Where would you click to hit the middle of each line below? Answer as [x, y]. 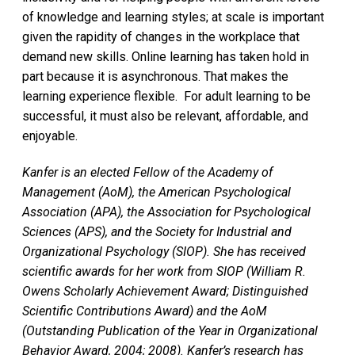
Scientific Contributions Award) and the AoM [145, 311]
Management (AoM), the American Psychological [157, 192]
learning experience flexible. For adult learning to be [166, 96]
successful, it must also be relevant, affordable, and [165, 116]
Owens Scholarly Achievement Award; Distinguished [165, 291]
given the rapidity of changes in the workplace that [161, 36]
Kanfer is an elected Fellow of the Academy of [147, 172]
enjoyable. [52, 136]
